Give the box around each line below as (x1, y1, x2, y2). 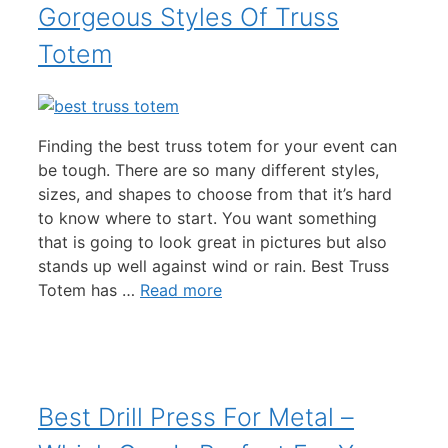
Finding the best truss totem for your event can (38, 136, 397, 157)
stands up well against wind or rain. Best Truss (38, 256, 389, 277)
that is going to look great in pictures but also (38, 232, 387, 253)
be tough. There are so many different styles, (38, 160, 379, 181)
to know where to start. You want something (38, 208, 377, 229)
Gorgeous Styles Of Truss (38, 2, 339, 33)
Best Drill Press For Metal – (38, 401, 354, 432)
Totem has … (38, 280, 140, 301)
